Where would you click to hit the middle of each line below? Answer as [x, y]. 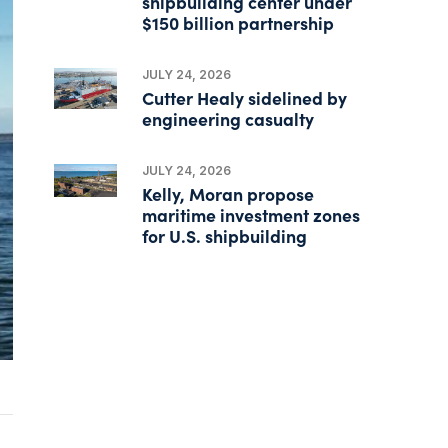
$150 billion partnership [238, 22]
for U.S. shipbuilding [225, 235]
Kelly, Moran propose [228, 193]
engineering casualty [228, 118]
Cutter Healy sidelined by [245, 97]
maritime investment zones [251, 214]
